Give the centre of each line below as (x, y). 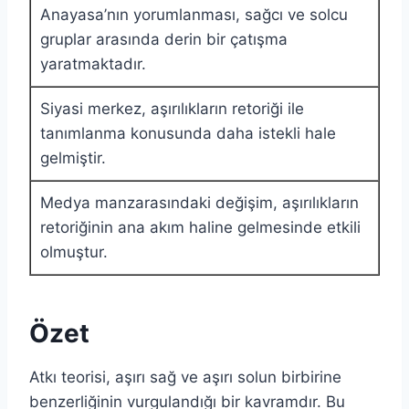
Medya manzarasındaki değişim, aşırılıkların (199, 202)
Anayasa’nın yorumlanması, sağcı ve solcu (194, 14)
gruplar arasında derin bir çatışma (164, 39)
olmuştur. (74, 252)
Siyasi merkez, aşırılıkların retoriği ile (172, 108)
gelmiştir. (73, 157)
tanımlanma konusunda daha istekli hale (188, 133)
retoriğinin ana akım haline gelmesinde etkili (200, 227)
